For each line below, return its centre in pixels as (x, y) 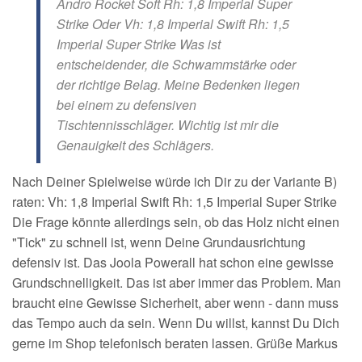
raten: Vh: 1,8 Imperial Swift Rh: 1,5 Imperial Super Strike (175, 202)
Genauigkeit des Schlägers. (135, 145)
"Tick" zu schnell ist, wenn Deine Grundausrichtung (159, 242)
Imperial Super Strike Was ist (139, 44)
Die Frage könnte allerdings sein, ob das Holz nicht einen (176, 222)
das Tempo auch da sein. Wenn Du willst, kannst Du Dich (176, 323)
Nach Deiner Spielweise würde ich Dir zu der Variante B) (175, 181)
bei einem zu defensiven (126, 105)
